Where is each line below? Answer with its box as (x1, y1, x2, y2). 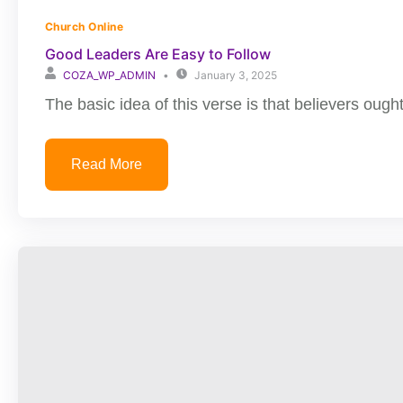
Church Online (45, 20, 124, 33)
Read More (71, 157, 142, 172)
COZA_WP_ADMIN (63, 68, 156, 82)
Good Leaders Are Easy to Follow (45, 45, 271, 63)
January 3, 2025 (194, 68, 277, 82)
